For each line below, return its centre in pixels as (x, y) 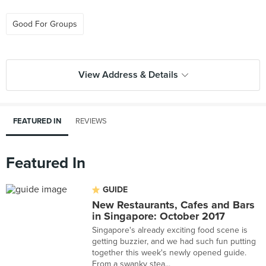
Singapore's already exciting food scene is (170, 230)
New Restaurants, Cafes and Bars (173, 205)
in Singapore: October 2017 (159, 216)
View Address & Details (128, 75)
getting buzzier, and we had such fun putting (174, 241)
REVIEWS (91, 121)
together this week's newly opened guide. (169, 253)
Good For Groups (45, 24)
